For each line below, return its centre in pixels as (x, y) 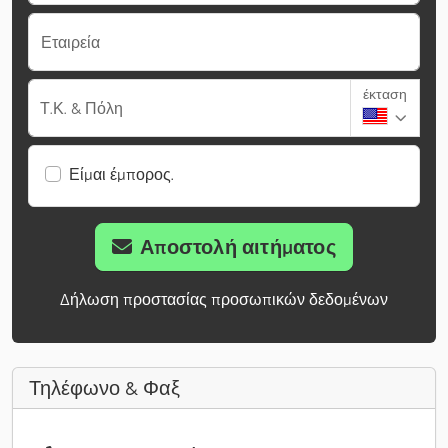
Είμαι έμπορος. (121, 174)
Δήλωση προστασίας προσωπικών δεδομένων (224, 299)
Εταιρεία (70, 42)
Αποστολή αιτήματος (238, 247)
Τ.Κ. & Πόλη (81, 108)
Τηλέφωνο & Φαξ (104, 388)
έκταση (385, 94)
